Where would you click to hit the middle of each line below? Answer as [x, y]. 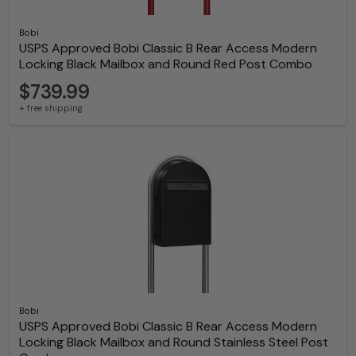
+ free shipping [51, 108]
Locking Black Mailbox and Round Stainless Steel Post [174, 342]
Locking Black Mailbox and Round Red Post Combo [166, 64]
